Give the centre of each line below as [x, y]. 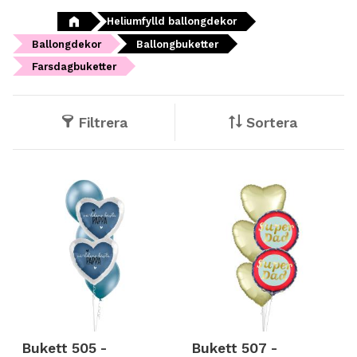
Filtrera [102, 123]
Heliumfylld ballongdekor [172, 21]
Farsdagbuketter [74, 66]
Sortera [272, 123]
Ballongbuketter [177, 44]
